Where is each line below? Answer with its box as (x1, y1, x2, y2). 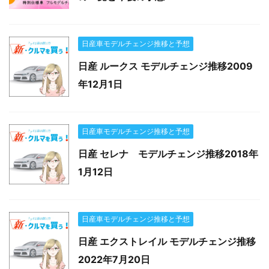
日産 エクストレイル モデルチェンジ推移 (78, 235, 256, 247)
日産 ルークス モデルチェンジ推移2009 (78, 59, 253, 72)
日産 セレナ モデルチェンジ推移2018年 (78, 147, 258, 160)
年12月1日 (78, 77, 122, 90)
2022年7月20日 (78, 253, 150, 265)
